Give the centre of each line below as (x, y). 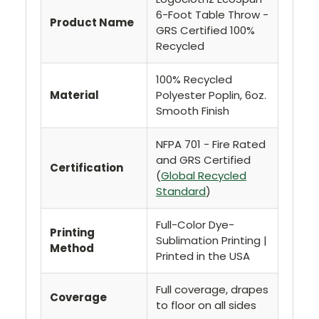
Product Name (92, 23)
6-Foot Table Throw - (212, 15)
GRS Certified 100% (205, 31)
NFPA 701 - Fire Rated (211, 145)
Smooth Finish (193, 111)
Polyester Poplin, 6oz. (211, 95)
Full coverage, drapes (212, 290)
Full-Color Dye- (195, 225)
